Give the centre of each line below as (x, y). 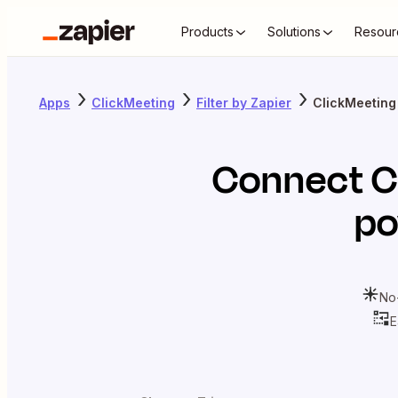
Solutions (294, 32)
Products (207, 32)
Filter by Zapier (244, 102)
